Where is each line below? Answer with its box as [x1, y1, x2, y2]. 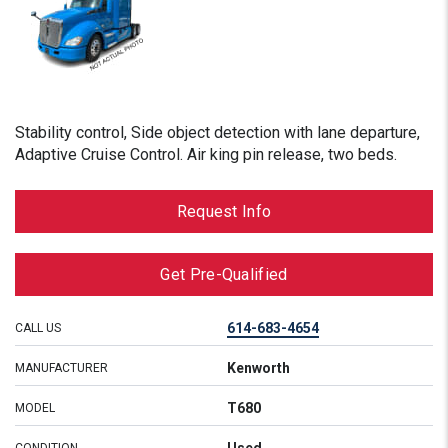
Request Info [176, 202, 272, 221]
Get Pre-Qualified [160, 265, 288, 284]
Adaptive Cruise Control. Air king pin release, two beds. [15, 145, 397, 164]
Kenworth [227, 360, 290, 376]
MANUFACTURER [15, 361, 108, 375]
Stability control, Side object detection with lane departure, [15, 123, 420, 142]
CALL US [15, 321, 61, 335]
